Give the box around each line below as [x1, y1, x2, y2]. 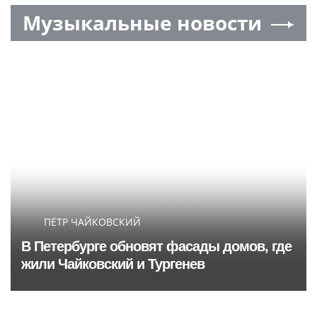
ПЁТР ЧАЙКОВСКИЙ [44, 215, 141, 229]
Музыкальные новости [23, 9, 262, 36]
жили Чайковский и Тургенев [21, 256, 204, 272]
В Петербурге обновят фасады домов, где [21, 238, 292, 254]
